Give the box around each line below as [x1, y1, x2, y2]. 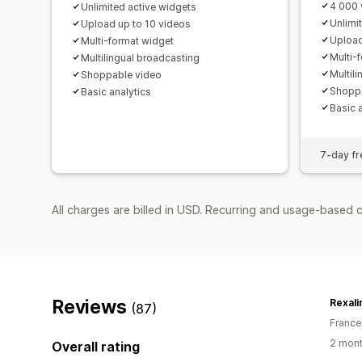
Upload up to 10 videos [81, 17, 191, 30]
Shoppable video [81, 68, 162, 81]
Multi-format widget [81, 34, 174, 47]
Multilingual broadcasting [81, 51, 200, 64]
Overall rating [52, 338, 140, 355]
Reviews [52, 295, 132, 318]
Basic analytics [81, 85, 151, 98]
